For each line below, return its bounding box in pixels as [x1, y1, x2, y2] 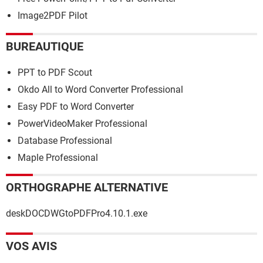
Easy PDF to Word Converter [18, 100, 134, 112]
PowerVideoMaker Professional [18, 117, 147, 129]
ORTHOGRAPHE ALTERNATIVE [6, 180, 168, 194]
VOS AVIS [6, 238, 57, 253]
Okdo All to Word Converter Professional [18, 83, 183, 95]
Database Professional [18, 134, 112, 146]
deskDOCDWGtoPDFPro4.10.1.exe [6, 207, 147, 219]
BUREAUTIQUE [6, 39, 83, 53]
